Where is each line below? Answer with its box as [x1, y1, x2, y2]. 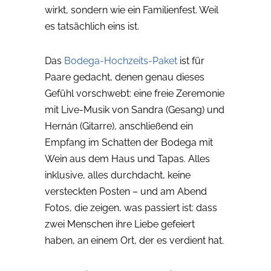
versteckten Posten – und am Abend [45, 186, 207, 198]
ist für [177, 55, 204, 67]
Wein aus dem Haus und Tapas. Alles [45, 153, 210, 165]
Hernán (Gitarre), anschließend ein [45, 120, 193, 132]
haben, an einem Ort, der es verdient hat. [45, 235, 224, 247]
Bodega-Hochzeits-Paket [64, 55, 177, 67]
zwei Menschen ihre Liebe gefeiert [45, 218, 195, 230]
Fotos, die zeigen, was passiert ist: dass [45, 202, 217, 214]
